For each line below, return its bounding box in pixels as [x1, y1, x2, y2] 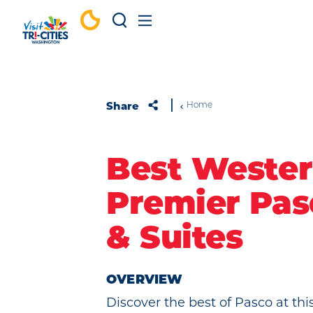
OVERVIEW [106, 274, 183, 287]
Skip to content [17, 16, 112, 31]
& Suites [106, 224, 243, 256]
